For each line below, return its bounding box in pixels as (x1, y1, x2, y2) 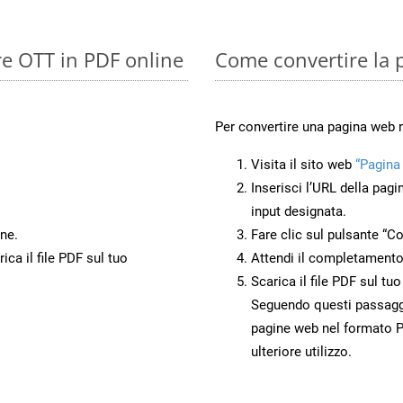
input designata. (251, 202, 346, 219)
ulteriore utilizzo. (251, 343, 352, 360)
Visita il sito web (251, 156, 355, 173)
